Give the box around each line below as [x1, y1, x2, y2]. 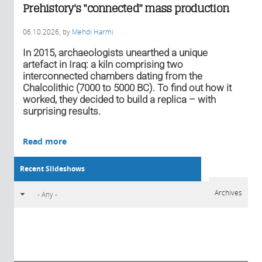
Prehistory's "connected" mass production [23, 1, 229, 15]
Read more [23, 135, 67, 147]
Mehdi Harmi [72, 26, 113, 36]
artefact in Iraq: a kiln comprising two [23, 58, 183, 70]
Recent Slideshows [20, 163, 85, 174]
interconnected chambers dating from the [23, 70, 202, 82]
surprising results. [23, 105, 101, 117]
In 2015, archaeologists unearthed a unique [23, 46, 208, 58]
